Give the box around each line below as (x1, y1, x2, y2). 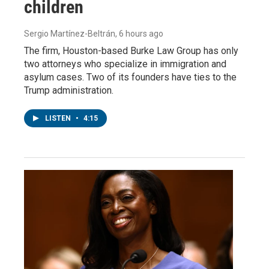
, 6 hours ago (115, 28, 163, 38)
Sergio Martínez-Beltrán (24, 28, 115, 38)
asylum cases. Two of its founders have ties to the (24, 71, 237, 83)
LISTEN (45, 113, 73, 122)
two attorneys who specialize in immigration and (24, 58, 226, 70)
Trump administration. (24, 84, 113, 96)
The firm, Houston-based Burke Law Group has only (24, 44, 238, 56)
